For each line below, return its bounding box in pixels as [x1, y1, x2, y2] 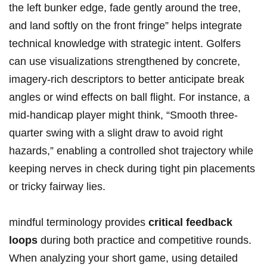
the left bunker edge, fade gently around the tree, [9, 2, 241, 14]
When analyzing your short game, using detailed [9, 252, 238, 265]
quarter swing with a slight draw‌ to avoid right [9, 127, 223, 139]
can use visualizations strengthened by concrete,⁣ [9, 55, 240, 68]
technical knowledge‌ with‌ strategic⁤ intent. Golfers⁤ [9, 38, 241, 50]
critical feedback [148, 216, 232, 229]
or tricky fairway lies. [9, 181, 105, 193]
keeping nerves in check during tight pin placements [9, 163, 255, 175]
